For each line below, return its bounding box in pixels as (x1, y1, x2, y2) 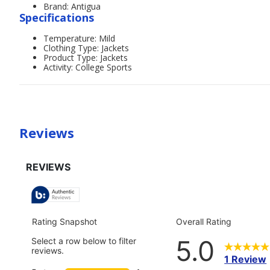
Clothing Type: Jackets (43, 42, 129, 54)
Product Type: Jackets (43, 52, 128, 63)
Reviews (19, 124, 74, 142)
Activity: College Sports (43, 61, 132, 73)
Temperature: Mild (43, 33, 115, 44)
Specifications (19, 10, 94, 25)
